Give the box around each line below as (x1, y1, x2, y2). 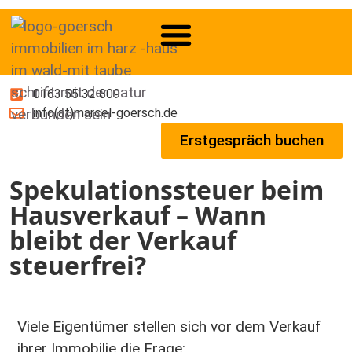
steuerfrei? (9, 248, 146, 282)
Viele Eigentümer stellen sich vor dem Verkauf (17, 317, 321, 335)
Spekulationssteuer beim (9, 173, 324, 207)
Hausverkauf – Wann (9, 198, 266, 232)
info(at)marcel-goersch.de (32, 105, 178, 120)
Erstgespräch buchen (180, 131, 324, 149)
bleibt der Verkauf (9, 223, 236, 257)
